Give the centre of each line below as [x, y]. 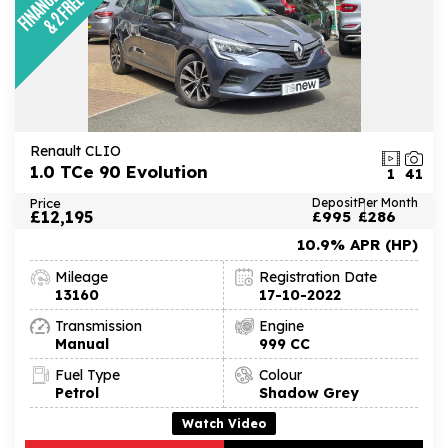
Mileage [81, 276]
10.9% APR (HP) [357, 244]
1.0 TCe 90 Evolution [119, 171]
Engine [281, 325]
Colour [280, 374]
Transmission [98, 325]
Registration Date [318, 276]
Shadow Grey [309, 392]
